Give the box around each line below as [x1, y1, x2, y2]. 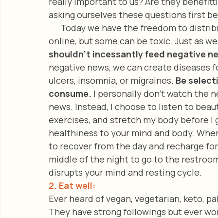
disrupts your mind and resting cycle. [49, 166, 204, 178]
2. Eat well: [49, 179, 99, 191]
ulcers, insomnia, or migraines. [49, 74, 176, 86]
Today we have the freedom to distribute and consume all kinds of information [49, 21, 60, 34]
